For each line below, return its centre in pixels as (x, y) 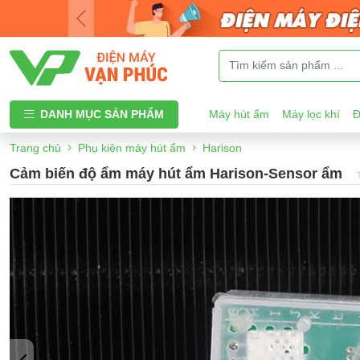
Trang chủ (35, 148)
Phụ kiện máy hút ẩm (132, 148)
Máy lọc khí (311, 114)
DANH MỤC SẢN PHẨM (102, 114)
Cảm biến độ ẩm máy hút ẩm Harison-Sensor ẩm (176, 173)
